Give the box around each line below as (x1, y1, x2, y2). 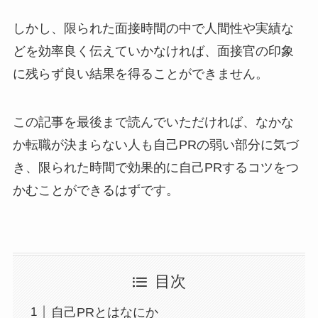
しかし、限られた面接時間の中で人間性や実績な (12, 21, 294, 36)
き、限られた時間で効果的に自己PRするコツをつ (12, 160, 299, 175)
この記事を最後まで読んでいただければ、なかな (12, 115, 294, 130)
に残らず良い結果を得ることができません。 (12, 67, 268, 82)
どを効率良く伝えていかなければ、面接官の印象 (12, 44, 294, 59)
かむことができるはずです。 (12, 183, 179, 198)
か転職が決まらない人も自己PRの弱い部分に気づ (12, 138, 299, 153)
